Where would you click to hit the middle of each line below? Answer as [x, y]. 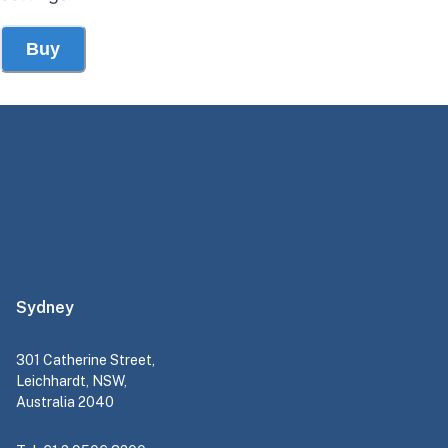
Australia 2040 [65, 402]
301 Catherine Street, [85, 360]
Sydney [45, 308]
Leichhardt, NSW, [71, 381]
